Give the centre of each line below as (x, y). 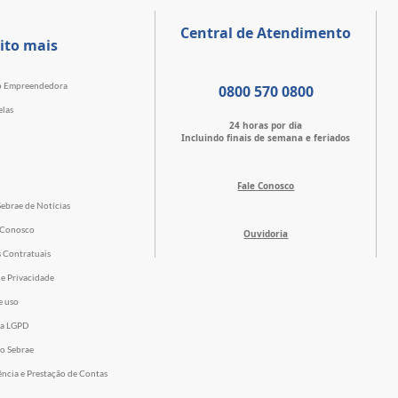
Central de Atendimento (266, 33)
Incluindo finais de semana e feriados (266, 138)
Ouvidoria (266, 234)
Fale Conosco (266, 186)
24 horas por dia (266, 125)
